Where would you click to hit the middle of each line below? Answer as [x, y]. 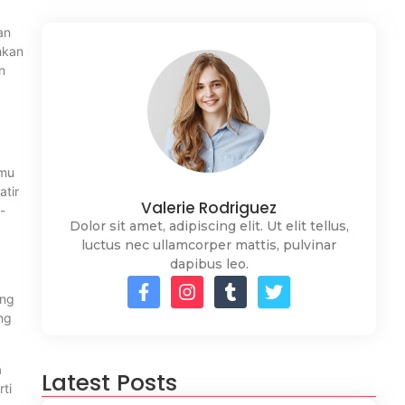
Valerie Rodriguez [209, 208]
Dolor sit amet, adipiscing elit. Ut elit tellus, [209, 226]
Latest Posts [109, 383]
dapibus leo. [209, 264]
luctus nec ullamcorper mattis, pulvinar [209, 245]
